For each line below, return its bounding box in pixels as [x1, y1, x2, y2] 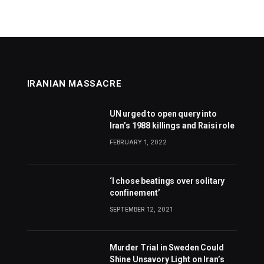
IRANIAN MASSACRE [27, 78, 122, 90]
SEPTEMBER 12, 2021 [109, 205, 173, 213]
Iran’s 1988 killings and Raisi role [109, 121, 235, 131]
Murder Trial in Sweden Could [109, 242, 224, 252]
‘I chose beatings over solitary [109, 176, 225, 186]
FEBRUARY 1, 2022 [109, 138, 167, 146]
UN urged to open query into [109, 109, 217, 119]
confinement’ [109, 187, 160, 197]
